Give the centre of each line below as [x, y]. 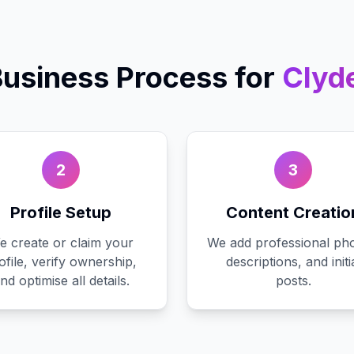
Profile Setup [61, 213]
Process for [192, 77]
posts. [293, 281]
